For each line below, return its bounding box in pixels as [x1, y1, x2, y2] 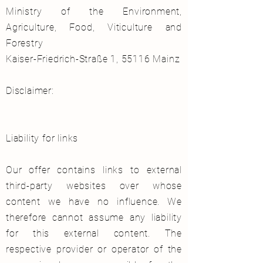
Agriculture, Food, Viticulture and [6, 22, 182, 33]
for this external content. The [6, 228, 182, 240]
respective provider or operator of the [6, 244, 182, 255]
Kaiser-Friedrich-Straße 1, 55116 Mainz [6, 53, 180, 65]
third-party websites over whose [6, 180, 182, 192]
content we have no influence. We [6, 196, 182, 208]
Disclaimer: [6, 85, 54, 97]
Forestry [6, 38, 43, 49]
